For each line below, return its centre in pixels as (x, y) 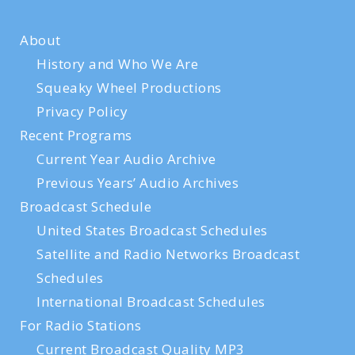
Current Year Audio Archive (126, 159)
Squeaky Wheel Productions (129, 88)
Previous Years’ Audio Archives (137, 183)
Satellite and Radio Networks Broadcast (168, 254)
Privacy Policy (82, 111)
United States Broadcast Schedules (152, 230)
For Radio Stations (80, 325)
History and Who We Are (117, 64)
